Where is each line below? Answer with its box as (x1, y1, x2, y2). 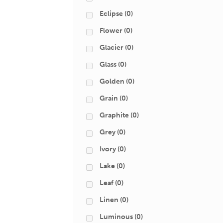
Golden (100, 77, 124, 86)
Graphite (100, 111, 129, 119)
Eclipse (100, 9, 123, 18)
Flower (100, 26, 122, 35)
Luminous (100, 213, 133, 221)
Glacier (100, 43, 123, 52)
